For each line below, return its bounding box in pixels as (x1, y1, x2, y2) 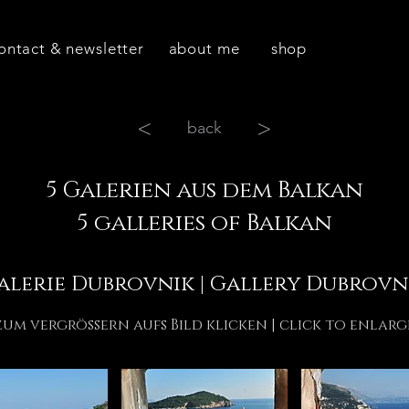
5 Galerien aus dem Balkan (46, 175, 363, 205)
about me (168, 39, 240, 58)
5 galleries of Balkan (77, 208, 332, 238)
